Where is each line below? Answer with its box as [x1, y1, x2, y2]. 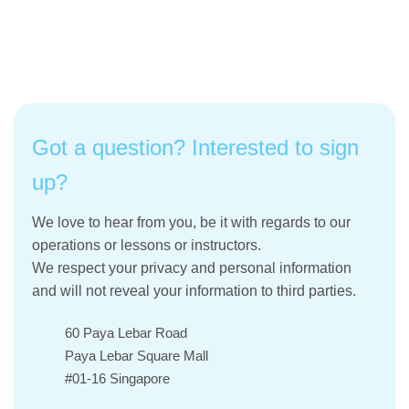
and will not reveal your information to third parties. [32, 283, 356, 299]
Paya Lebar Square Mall [65, 347, 208, 363]
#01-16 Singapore [65, 370, 170, 386]
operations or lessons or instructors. [32, 237, 261, 254]
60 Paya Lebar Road [65, 324, 187, 341]
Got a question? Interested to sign [32, 135, 359, 161]
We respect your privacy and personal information [32, 260, 351, 277]
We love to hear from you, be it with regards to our [32, 215, 351, 231]
